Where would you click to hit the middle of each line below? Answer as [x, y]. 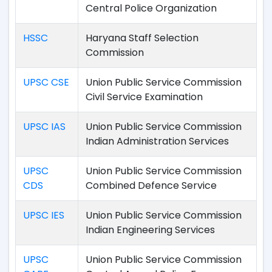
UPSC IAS [44, 127]
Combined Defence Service [151, 185]
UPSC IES [44, 215]
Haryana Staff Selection [142, 38]
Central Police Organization [151, 8]
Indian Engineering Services [150, 230]
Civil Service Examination [144, 97]
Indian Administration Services [157, 141]
